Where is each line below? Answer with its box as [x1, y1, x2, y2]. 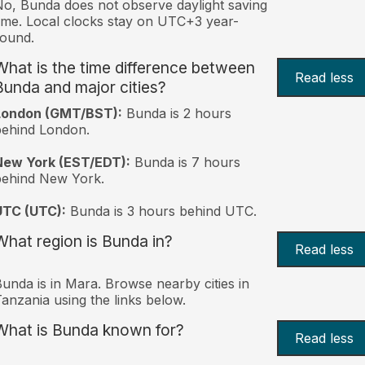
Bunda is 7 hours [130, 153, 240, 170]
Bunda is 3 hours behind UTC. [65, 202, 257, 219]
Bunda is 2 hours [121, 104, 231, 121]
